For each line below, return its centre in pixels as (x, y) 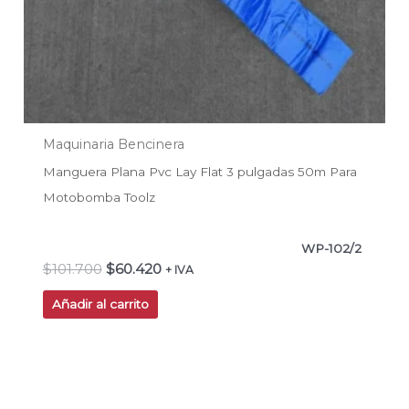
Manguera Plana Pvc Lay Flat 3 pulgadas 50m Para (199, 171)
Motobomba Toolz (99, 197)
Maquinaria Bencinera (113, 144)
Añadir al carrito (100, 304)
